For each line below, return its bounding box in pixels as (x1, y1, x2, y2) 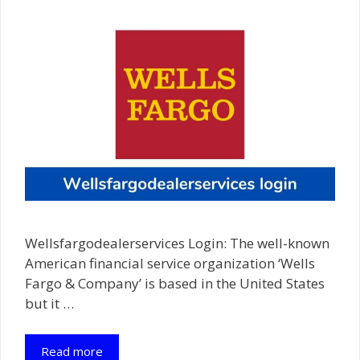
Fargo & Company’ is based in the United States (25, 274, 325, 293)
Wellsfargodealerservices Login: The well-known (25, 234, 329, 253)
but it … (25, 294, 74, 313)
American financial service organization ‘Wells (25, 254, 315, 273)
